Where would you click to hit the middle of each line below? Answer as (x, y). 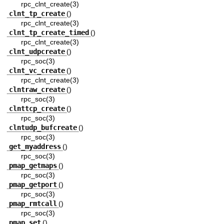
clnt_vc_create (37, 71)
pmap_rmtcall (33, 204)
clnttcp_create (37, 109)
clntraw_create (37, 90)
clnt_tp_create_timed (49, 33)
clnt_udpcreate (37, 52)
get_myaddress (35, 147)
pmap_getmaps (33, 166)
